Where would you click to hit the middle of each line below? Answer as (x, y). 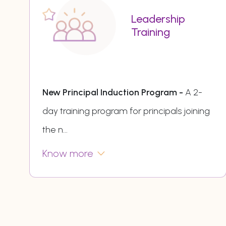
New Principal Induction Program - (114, 92)
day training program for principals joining (126, 111)
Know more (68, 153)
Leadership (158, 19)
